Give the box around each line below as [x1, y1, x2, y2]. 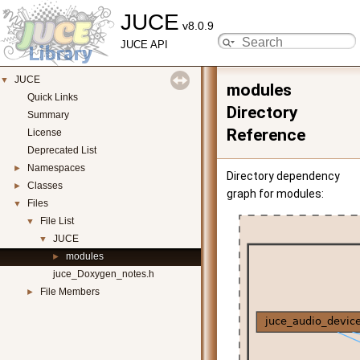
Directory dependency [227, 170, 340, 182]
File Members [40, 286, 100, 297]
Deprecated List [27, 145, 96, 156]
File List [40, 215, 74, 227]
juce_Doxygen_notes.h [53, 268, 154, 280]
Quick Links [27, 92, 78, 103]
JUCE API [121, 39, 168, 51]
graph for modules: [227, 187, 324, 200]
